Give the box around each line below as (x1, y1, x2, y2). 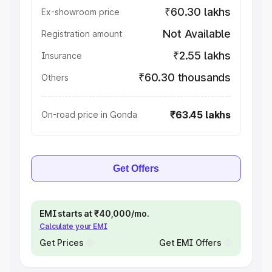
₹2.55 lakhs (172, 49, 231, 62)
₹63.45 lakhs (170, 109, 231, 121)
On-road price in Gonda (41, 109, 137, 120)
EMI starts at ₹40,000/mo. (39, 208, 149, 219)
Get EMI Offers (158, 237, 222, 248)
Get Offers (113, 163, 159, 174)
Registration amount (41, 29, 122, 39)
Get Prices (39, 237, 84, 248)
